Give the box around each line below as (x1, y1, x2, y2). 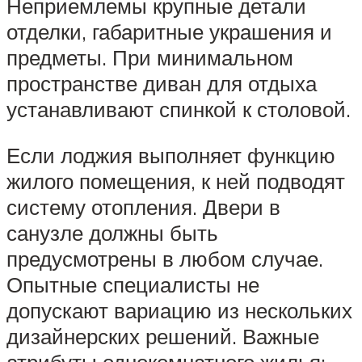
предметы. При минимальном (6, 44, 293, 70)
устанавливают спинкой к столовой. (6, 95, 351, 122)
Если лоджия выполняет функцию (6, 142, 335, 169)
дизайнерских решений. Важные (6, 323, 319, 350)
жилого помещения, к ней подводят (6, 168, 345, 195)
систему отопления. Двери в (6, 194, 280, 221)
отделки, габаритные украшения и (6, 18, 332, 44)
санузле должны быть (6, 220, 218, 246)
